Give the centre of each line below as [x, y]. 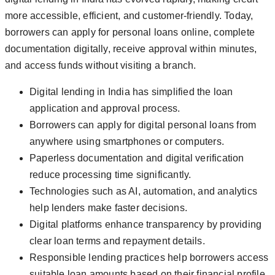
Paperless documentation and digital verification [137, 158]
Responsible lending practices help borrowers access [149, 258]
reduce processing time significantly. [110, 175]
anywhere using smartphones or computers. [127, 142]
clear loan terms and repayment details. [117, 241]
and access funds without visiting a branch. [101, 66]
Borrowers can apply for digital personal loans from [143, 125]
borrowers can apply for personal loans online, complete [130, 33]
